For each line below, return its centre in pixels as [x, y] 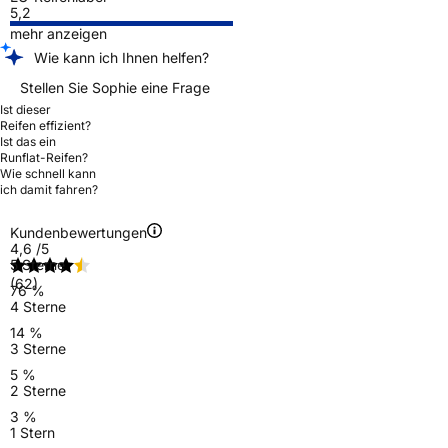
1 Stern [32, 432]
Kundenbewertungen [78, 232]
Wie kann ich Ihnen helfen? [121, 57]
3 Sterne [38, 348]
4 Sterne [38, 306]
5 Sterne [37, 264]
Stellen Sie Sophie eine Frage [115, 87]
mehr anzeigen [58, 33]
